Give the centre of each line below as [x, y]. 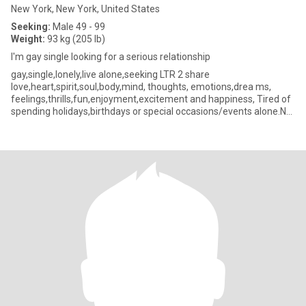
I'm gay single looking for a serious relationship [111, 57]
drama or [31, 124]
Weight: [28, 39]
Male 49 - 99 [78, 27]
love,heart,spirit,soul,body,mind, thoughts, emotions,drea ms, [141, 87]
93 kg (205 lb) [75, 39]
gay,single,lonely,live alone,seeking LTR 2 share [110, 74]
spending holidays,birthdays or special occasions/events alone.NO [152, 111]
